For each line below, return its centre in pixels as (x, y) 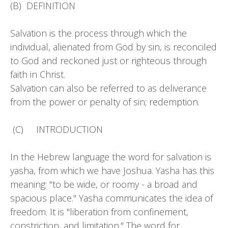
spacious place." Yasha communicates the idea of (111, 198)
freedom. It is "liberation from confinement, (99, 212)
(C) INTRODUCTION (56, 129)
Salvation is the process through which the (98, 33)
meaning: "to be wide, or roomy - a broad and (104, 184)
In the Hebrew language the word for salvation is (111, 157)
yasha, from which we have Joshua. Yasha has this (112, 170)
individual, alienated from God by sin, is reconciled (113, 47)
